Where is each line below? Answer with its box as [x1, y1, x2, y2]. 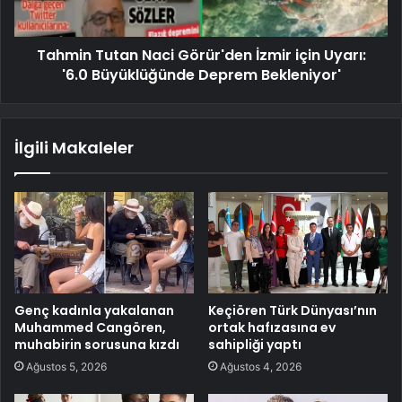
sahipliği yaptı [208, 335, 301, 354]
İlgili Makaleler [14, 135, 134, 159]
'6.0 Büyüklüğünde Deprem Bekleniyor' [61, 64, 341, 85]
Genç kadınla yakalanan [14, 301, 174, 319]
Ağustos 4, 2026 [220, 359, 301, 373]
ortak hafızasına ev [208, 318, 336, 336]
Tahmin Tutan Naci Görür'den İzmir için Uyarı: [36, 44, 366, 66]
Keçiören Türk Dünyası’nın [208, 301, 377, 319]
